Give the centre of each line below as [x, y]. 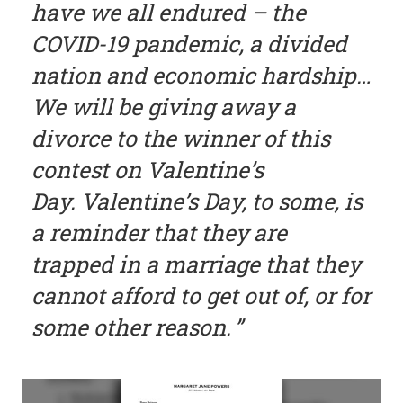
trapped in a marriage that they [196, 264]
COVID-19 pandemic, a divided [189, 43]
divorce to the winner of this [181, 138]
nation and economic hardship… [201, 75]
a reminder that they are [159, 232]
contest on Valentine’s [148, 169]
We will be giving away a [164, 106]
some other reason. [130, 327]
